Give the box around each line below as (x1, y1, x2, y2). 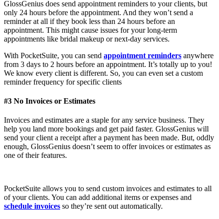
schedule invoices (4, 202, 60, 211)
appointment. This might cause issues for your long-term (4, 25, 177, 34)
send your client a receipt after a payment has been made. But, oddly (4, 133, 214, 142)
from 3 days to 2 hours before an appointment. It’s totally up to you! (4, 60, 212, 68)
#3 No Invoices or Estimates (4, 96, 95, 105)
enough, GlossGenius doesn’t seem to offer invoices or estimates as (4, 142, 211, 151)
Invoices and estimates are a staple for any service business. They (4, 116, 204, 125)
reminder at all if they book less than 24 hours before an (4, 17, 175, 25)
